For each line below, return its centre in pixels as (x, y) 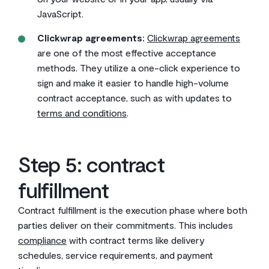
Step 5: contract (91, 164)
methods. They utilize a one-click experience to (139, 68)
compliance (42, 240)
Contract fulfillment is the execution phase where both (133, 210)
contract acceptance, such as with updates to (134, 98)
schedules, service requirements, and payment (116, 255)
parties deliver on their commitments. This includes (125, 225)
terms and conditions (82, 113)
